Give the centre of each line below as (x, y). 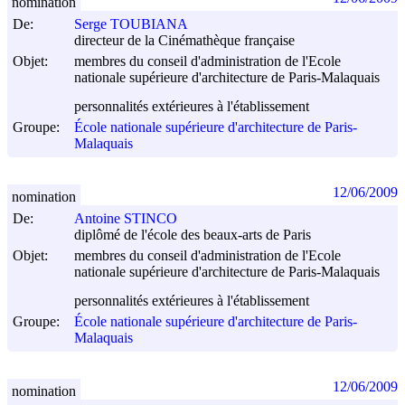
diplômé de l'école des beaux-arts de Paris (193, 235)
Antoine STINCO (126, 219)
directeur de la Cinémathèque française (184, 41)
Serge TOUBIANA (131, 24)
